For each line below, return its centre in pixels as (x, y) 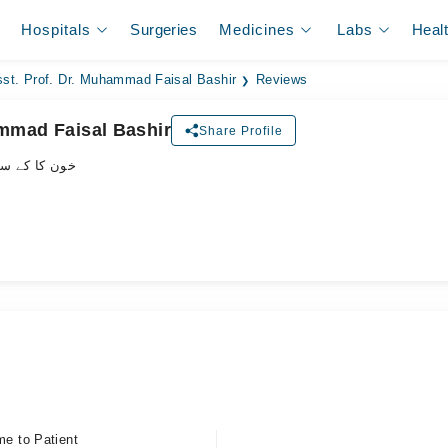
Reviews (281, 80)
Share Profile (241, 130)
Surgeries (163, 29)
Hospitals (56, 29)
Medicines (257, 29)
